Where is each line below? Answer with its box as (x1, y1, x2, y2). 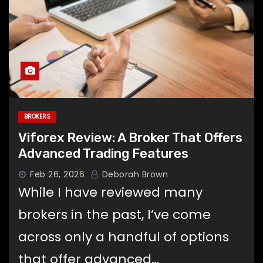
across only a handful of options (18, 227, 229, 246)
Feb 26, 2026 (30, 168, 85, 180)
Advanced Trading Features (18, 145, 188, 161)
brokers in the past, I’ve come (18, 205, 211, 224)
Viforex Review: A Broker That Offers (18, 129, 242, 146)
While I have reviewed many (18, 183, 203, 201)
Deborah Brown (99, 168, 168, 180)
